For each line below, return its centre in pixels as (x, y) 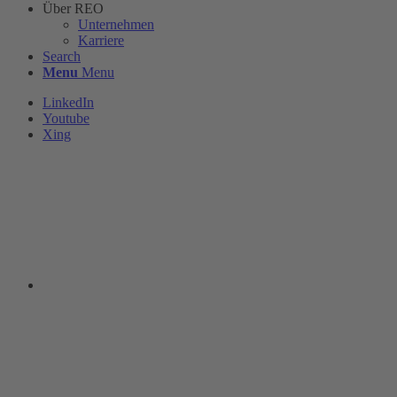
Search (62, 56)
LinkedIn (68, 102)
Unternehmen (116, 24)
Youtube (66, 118)
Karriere (101, 40)
